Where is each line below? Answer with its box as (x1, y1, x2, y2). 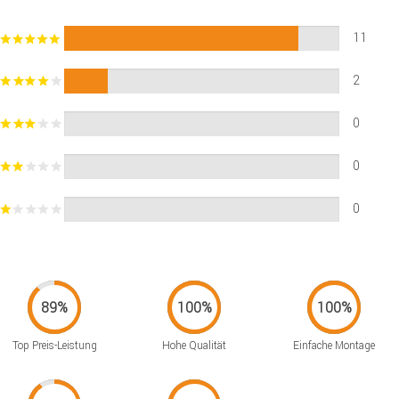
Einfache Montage (293, 338, 376, 353)
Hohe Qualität (162, 338, 227, 353)
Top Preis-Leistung (12, 338, 97, 353)
